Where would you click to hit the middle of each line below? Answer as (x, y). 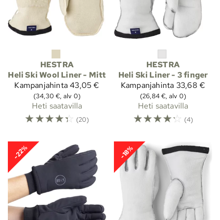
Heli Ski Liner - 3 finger (163, 75)
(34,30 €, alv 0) (57, 96)
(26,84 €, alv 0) (163, 96)
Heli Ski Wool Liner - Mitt (57, 75)
